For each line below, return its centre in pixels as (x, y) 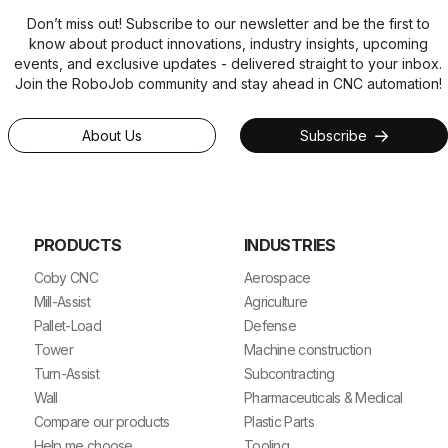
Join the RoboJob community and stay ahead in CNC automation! (228, 83)
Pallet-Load (67, 325)
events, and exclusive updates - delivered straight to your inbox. (228, 63)
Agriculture (275, 301)
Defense (270, 325)
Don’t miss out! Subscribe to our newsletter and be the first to (228, 23)
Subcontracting (289, 373)
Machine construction (307, 349)
